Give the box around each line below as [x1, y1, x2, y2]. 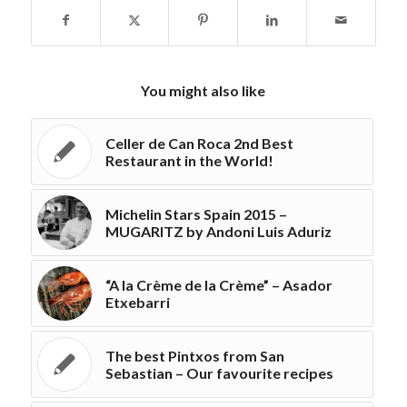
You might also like [141, 81, 266, 99]
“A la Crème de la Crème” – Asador [104, 275, 333, 293]
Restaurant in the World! [104, 151, 273, 169]
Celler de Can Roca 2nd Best [104, 134, 293, 152]
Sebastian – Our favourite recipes [104, 363, 333, 382]
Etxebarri [104, 293, 170, 311]
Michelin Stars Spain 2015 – [104, 204, 287, 223]
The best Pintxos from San [104, 346, 284, 364]
